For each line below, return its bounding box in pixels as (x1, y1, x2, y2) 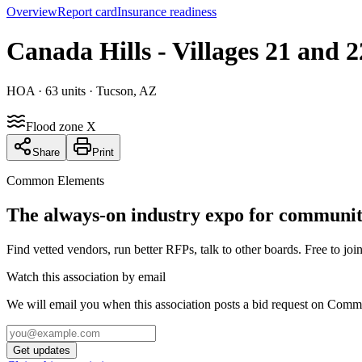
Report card (57, 5, 117, 19)
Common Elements (6, 173, 104, 187)
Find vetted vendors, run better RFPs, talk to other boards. (6, 242, 301, 256)
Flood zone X (26, 119, 96, 133)
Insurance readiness (117, 5, 217, 19)
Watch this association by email (6, 269, 166, 284)
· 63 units (35, 83, 86, 98)
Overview (6, 5, 57, 19)
